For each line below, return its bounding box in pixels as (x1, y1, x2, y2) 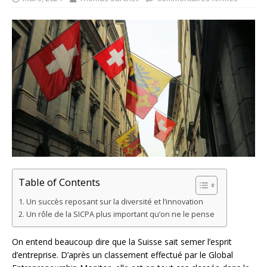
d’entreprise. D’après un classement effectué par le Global (12, 249, 233, 260)
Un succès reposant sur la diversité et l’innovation (26, 196, 203, 207)
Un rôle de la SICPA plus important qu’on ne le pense (26, 209, 215, 219)
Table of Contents (18, 175, 100, 189)
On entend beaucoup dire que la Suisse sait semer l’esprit (12, 235, 232, 247)
